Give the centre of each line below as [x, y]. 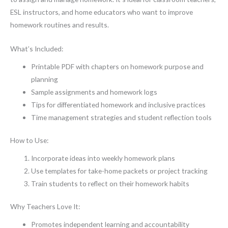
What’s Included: [37, 49]
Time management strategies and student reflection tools [122, 117]
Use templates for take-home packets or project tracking [120, 170]
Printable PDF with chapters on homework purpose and [118, 66]
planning [45, 79]
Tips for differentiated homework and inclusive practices [119, 104]
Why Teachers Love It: [45, 207]
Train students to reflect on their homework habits [110, 183]
